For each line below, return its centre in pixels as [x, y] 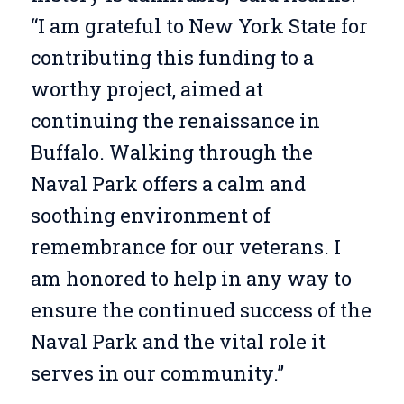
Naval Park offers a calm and [168, 183]
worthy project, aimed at [147, 88]
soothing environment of [150, 215]
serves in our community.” [157, 372]
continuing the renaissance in [175, 120]
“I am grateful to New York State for [199, 25]
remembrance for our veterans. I [185, 246]
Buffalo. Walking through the [171, 151]
